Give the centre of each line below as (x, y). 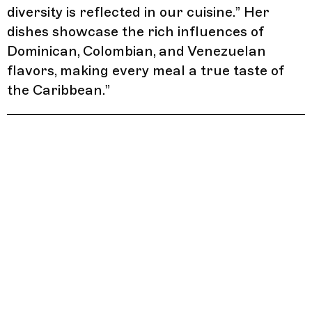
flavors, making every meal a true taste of (146, 70)
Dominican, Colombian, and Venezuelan (136, 51)
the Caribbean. (56, 90)
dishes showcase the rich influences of (135, 31)
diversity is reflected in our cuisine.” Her (138, 12)
